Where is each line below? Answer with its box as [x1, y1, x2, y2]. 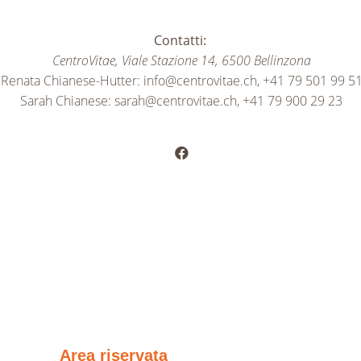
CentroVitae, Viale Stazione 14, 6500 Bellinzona [52, 51, 311, 69]
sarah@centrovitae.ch [114, 91, 238, 110]
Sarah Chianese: [20, 91, 115, 110]
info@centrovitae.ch [143, 71, 257, 89]
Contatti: [153, 31, 210, 49]
